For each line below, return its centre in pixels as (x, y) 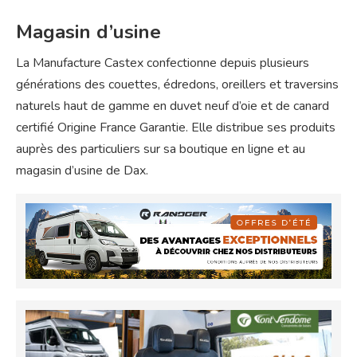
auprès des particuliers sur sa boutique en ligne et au (161, 149)
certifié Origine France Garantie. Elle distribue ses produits (176, 127)
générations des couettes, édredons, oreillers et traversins (177, 84)
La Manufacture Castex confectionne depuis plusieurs (163, 63)
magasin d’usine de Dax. (82, 170)
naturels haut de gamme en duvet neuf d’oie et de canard (173, 106)
